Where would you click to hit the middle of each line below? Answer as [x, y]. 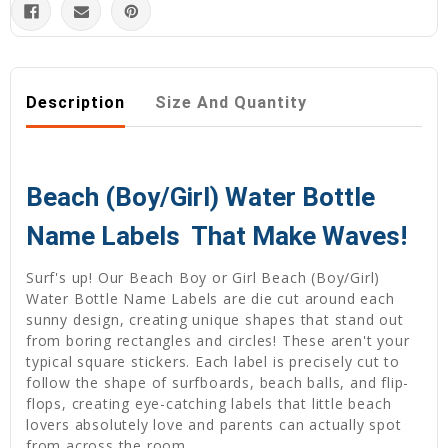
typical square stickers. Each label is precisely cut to [213, 362]
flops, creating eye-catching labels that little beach [209, 404]
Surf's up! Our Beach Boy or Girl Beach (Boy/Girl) [203, 278]
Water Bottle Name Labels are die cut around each [210, 299]
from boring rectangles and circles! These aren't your [218, 341]
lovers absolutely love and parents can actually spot [214, 425]
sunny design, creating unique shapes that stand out [215, 320]
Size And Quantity [231, 103]
